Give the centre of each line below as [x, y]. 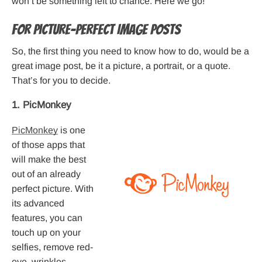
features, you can [47, 218]
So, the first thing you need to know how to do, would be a [130, 51]
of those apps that [48, 145]
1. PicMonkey [42, 105]
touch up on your [46, 233]
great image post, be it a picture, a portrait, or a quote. [121, 66]
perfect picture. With [53, 189]
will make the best [49, 160]
